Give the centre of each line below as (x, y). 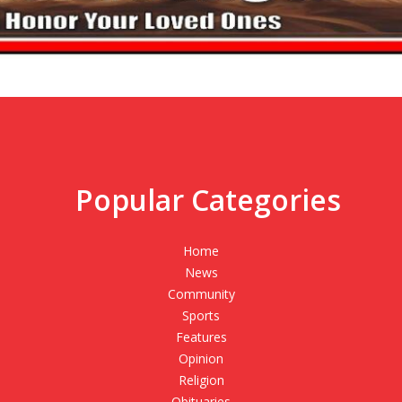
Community (201, 294)
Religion (201, 380)
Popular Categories (208, 200)
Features (201, 337)
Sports (201, 316)
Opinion (201, 359)
